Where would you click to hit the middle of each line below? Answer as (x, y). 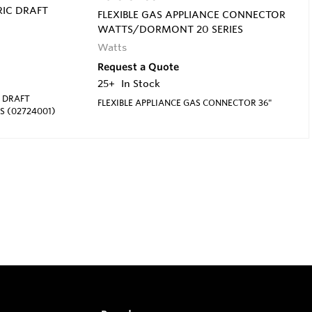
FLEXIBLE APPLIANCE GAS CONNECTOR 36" (184, 102)
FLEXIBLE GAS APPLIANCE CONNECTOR (191, 14)
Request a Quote (138, 67)
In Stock (140, 83)
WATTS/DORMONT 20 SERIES (170, 29)
